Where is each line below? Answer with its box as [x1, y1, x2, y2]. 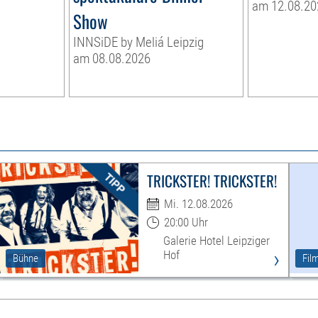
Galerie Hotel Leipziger [163, 234, 270, 248]
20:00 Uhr [163, 215, 208, 230]
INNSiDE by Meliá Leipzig [73, 34, 204, 51]
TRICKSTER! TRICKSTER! [146, 170, 277, 192]
